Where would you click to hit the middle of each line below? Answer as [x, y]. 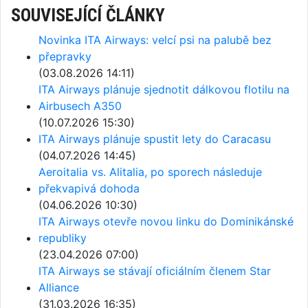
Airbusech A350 [80, 106]
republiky [63, 238]
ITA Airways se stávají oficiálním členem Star [155, 271]
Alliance [59, 287]
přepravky [65, 56]
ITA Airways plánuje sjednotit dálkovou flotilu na [164, 89]
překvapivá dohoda [89, 188]
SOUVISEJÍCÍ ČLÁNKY [88, 15]
